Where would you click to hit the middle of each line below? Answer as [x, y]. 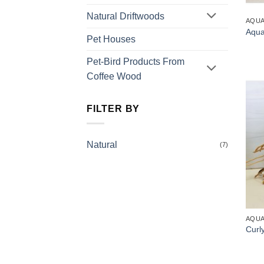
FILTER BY [113, 109]
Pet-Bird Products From [136, 62]
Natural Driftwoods [126, 16]
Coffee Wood [114, 77]
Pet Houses [111, 39]
